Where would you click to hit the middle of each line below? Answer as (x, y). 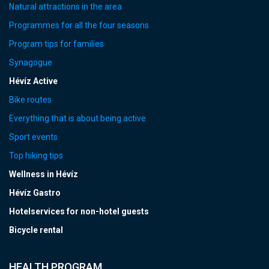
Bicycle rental (36, 230)
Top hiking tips (36, 156)
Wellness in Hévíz (44, 174)
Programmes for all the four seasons (79, 26)
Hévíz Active (33, 81)
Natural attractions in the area (65, 7)
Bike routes (30, 100)
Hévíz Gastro (35, 193)
